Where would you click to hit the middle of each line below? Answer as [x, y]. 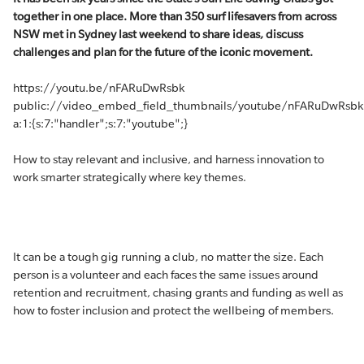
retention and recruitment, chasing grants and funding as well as [178, 292]
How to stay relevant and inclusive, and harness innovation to [169, 159]
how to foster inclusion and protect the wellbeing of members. [173, 310]
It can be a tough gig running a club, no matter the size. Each [168, 257]
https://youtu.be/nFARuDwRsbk [99, 88]
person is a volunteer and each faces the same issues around [166, 275]
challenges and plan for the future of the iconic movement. [163, 52]
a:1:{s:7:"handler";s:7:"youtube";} [100, 123]
